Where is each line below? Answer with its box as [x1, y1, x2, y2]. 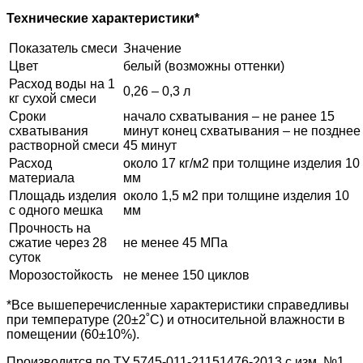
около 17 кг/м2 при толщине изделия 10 [123, 156, 360, 170]
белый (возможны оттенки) [123, 58, 284, 73]
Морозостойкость [9, 267, 113, 282]
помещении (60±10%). [6, 327, 139, 341]
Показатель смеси [9, 41, 117, 55]
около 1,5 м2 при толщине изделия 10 [123, 188, 349, 203]
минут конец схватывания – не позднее [123, 123, 361, 138]
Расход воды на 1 [9, 76, 115, 91]
